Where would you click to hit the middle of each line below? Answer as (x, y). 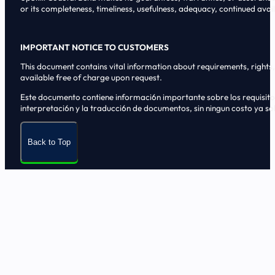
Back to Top (49, 142)
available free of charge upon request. (91, 78)
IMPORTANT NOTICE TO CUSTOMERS (94, 47)
